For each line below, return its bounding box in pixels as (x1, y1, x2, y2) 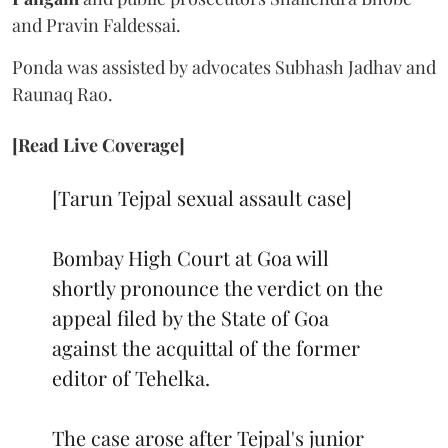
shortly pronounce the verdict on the (52, 273, 383, 301)
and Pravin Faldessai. (12, 12, 185, 37)
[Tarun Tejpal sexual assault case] (52, 183, 352, 211)
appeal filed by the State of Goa (52, 303, 329, 331)
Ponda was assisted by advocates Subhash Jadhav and (12, 54, 436, 79)
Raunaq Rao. (12, 81, 117, 106)
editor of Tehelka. (52, 363, 210, 391)
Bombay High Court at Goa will (52, 243, 329, 271)
